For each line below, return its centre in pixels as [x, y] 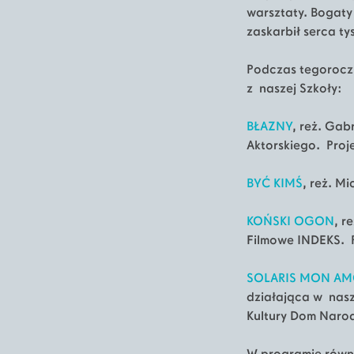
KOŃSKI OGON [290, 222]
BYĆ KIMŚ [275, 184]
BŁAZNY [269, 127]
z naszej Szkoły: [294, 89]
